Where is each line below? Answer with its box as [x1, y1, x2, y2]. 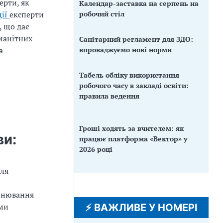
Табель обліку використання [79, 70, 179, 80]
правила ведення [79, 91, 139, 101]
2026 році [79, 144, 112, 154]
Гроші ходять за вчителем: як [79, 123, 184, 133]
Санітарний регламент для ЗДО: [79, 34, 193, 44]
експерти [9, 9, 44, 20]
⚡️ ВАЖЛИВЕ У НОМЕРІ [85, 201, 198, 214]
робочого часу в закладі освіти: [79, 80, 189, 90]
